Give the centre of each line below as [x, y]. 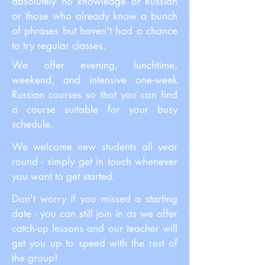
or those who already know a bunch [95, 16]
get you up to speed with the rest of [95, 243]
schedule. [33, 124]
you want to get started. [64, 176]
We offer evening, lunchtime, [95, 65]
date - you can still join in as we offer [95, 214]
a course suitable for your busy [95, 109]
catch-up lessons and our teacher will [95, 228]
